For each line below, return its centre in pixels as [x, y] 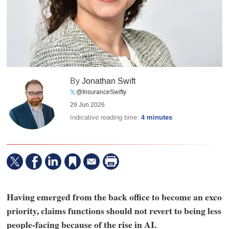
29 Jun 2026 [88, 105]
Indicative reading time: [106, 118]
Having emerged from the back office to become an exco [114, 197]
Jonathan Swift [109, 81]
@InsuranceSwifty [101, 92]
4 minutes [157, 118]
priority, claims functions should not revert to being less [114, 210]
